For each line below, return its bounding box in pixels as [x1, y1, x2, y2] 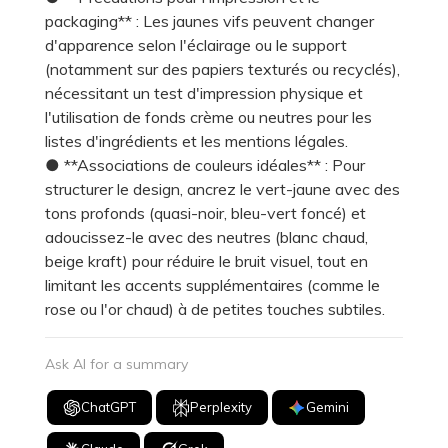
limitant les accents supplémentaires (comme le [45, 275, 380, 296]
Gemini [306, 399, 350, 416]
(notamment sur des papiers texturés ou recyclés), [45, 59, 400, 80]
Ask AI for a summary [45, 355, 188, 374]
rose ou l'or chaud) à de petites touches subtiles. [45, 299, 385, 320]
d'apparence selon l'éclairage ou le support [45, 35, 347, 56]
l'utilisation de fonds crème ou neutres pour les [45, 107, 372, 128]
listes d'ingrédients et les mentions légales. [45, 131, 348, 152]
